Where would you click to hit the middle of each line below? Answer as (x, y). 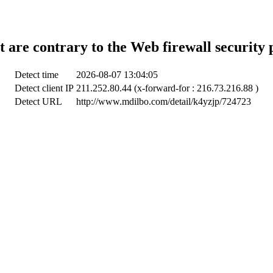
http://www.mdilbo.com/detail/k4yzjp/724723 (164, 101)
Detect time (37, 74)
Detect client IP (44, 88)
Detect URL (38, 101)
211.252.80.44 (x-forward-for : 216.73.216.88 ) (167, 88)
